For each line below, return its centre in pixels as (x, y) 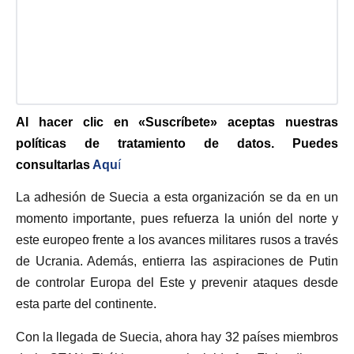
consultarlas (54, 164)
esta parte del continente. (86, 304)
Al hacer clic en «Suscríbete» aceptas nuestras (177, 122)
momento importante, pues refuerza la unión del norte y (177, 219)
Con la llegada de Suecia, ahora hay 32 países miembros (177, 337)
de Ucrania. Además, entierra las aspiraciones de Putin (177, 262)
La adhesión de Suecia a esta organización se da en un (177, 198)
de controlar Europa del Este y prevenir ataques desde (177, 283)
